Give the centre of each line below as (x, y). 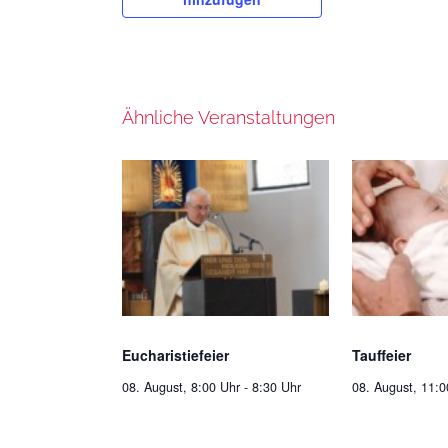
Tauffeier (382, 355)
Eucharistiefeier (175, 355)
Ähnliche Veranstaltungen (228, 118)
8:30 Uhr (276, 387)
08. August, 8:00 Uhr (181, 387)
